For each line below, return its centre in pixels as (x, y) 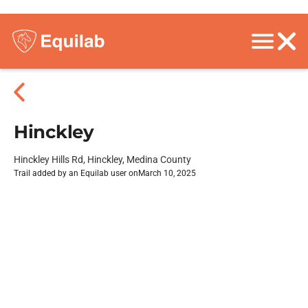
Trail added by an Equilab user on (76, 173)
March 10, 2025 (167, 173)
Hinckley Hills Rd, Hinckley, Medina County (102, 159)
